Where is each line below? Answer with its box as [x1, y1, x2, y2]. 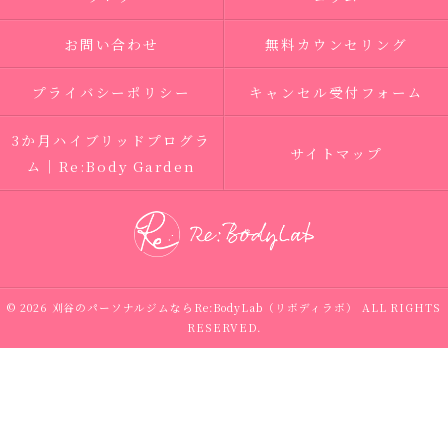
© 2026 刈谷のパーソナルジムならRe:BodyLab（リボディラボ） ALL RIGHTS [6, 299, 442, 315]
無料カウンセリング [264, 34, 409, 54]
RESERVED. [187, 319, 261, 335]
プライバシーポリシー [31, 82, 192, 102]
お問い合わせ [63, 34, 160, 54]
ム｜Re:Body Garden [27, 156, 196, 176]
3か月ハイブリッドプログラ [12, 130, 211, 150]
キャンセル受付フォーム [249, 82, 424, 102]
